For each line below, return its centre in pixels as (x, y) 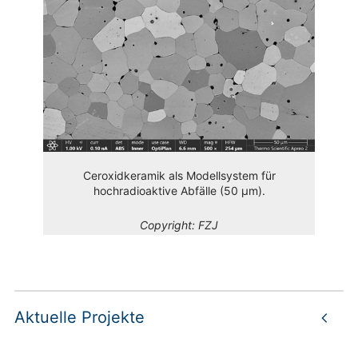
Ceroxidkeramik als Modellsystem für (179, 175)
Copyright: (169, 225)
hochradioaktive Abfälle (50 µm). (179, 190)
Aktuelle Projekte (80, 318)
